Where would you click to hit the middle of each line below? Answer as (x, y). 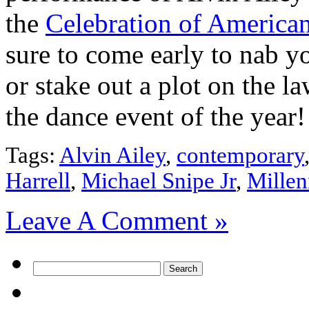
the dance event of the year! (156, 116)
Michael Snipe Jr (159, 180)
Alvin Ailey (112, 155)
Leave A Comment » (117, 220)
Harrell (38, 180)
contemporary (240, 155)
